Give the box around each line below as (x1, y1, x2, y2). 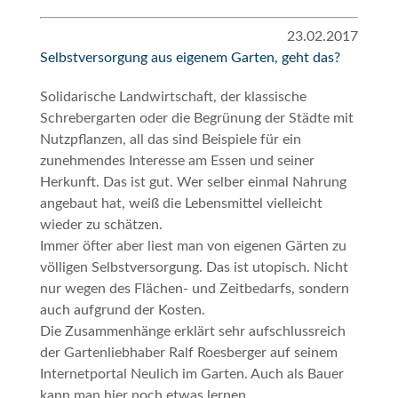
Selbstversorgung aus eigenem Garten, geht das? (39, 51, 340, 66)
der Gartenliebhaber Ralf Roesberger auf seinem (39, 346, 338, 361)
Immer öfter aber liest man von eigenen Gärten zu (39, 239, 346, 254)
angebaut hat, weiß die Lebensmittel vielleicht (39, 196, 322, 211)
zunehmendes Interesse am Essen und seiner (39, 154, 314, 169)
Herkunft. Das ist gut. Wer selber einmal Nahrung (39, 175, 346, 190)
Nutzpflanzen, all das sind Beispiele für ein (39, 132, 301, 147)
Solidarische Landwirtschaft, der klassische (39, 90, 306, 105)
